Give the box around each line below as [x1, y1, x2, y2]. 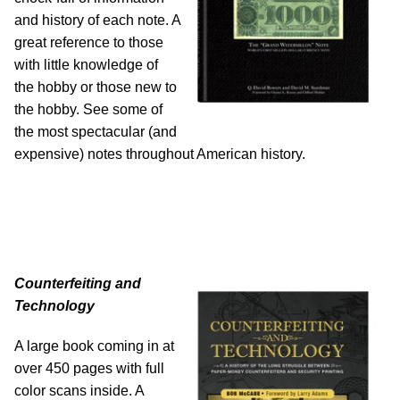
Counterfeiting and [14, 276, 141, 292]
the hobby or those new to [14, 79, 177, 96]
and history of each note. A [14, 12, 180, 29]
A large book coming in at [14, 338, 174, 354]
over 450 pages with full [14, 361, 164, 377]
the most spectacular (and [14, 124, 177, 140]
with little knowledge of [14, 57, 158, 73]
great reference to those [14, 35, 163, 51]
